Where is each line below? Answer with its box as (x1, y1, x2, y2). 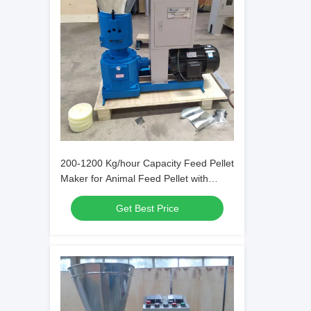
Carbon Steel (60, 188, 118, 199)
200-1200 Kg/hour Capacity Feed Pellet (60, 158, 234, 169)
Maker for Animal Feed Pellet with (60, 173, 208, 184)
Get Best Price (115, 203, 179, 214)
